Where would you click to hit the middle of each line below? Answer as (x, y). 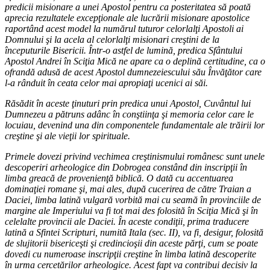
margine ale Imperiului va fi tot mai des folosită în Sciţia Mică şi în (131, 210)
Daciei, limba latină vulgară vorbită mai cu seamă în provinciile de (133, 199)
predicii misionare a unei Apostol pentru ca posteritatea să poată (128, 7)
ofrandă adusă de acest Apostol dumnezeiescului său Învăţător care (133, 72)
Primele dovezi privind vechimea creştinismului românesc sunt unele (135, 156)
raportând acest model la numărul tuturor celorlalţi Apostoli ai (124, 28)
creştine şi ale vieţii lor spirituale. (67, 136)
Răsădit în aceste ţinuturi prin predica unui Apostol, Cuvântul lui (128, 103)
